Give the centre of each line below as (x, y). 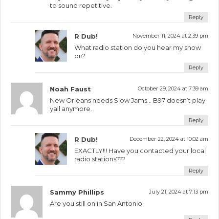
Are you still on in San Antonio (96, 203)
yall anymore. (71, 108)
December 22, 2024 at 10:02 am (169, 139)
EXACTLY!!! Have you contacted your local (140, 150)
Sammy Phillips (77, 192)
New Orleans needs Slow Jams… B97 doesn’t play (128, 100)
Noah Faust (71, 89)
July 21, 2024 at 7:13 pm (178, 191)
